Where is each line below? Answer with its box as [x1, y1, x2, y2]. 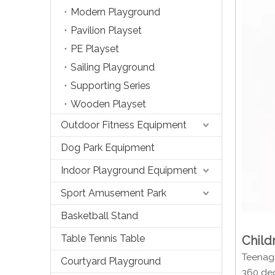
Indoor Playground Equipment [61, 164, 197, 176]
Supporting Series [71, 79, 150, 91]
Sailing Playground [71, 61, 155, 73]
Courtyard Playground [61, 255, 161, 267]
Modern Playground [71, 6, 160, 18]
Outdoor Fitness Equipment [61, 118, 187, 131]
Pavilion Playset [71, 24, 142, 36]
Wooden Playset [71, 98, 146, 110]
